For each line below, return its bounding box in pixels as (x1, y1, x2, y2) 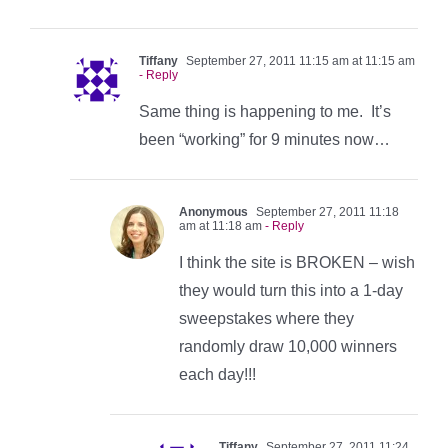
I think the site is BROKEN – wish (179, 253, 415, 271)
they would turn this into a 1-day (179, 281, 403, 299)
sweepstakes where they (179, 309, 354, 327)
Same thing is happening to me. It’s (139, 102, 391, 120)
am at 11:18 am (179, 218, 262, 233)
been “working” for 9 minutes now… (139, 130, 390, 148)
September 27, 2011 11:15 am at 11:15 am (183, 53, 415, 68)
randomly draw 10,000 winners (179, 337, 397, 355)
